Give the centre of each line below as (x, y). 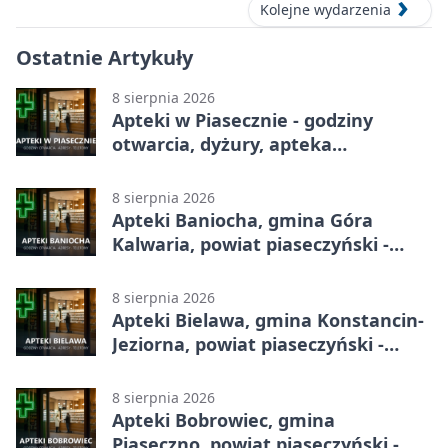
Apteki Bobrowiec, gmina (223, 419)
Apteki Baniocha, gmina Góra (242, 219)
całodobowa (165, 167)
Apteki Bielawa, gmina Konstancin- (268, 319)
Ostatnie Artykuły (104, 57)
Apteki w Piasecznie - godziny (242, 119)
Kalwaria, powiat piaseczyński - (250, 243)
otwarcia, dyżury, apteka (222, 143)
